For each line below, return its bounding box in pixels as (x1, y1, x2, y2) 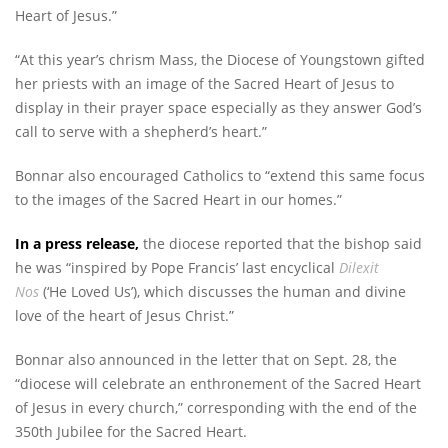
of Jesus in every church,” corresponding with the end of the (15, 398, 417, 418)
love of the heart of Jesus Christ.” (15, 306, 234, 326)
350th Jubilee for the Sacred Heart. (15, 422, 247, 442)
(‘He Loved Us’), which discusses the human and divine (39, 282, 406, 302)
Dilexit (339, 258, 379, 278)
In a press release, (15, 234, 139, 254)
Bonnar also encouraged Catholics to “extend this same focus (15, 166, 425, 186)
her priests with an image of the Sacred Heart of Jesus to (15, 74, 394, 94)
